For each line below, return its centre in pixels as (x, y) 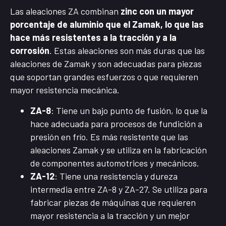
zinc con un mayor (157, 11)
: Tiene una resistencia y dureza (116, 176)
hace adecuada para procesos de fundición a (116, 123)
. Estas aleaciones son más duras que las (127, 51)
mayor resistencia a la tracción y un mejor (110, 215)
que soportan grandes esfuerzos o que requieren (104, 77)
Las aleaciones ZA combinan (65, 11)
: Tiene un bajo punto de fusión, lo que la (129, 110)
